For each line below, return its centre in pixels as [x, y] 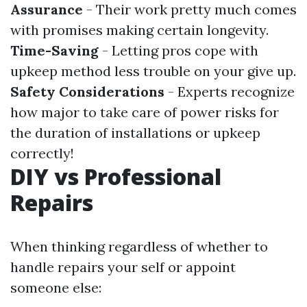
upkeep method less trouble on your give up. [153, 71]
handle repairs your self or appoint [123, 267]
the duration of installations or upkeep [135, 133]
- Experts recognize [230, 91]
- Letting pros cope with [179, 50]
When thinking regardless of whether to [139, 246]
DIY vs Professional [116, 176]
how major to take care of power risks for [145, 112]
